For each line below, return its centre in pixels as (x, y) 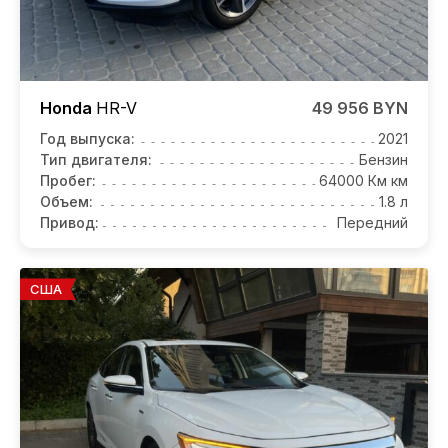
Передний (372, 223)
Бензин (383, 160)
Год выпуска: (87, 139)
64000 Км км (363, 181)
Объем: (66, 202)
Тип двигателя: (96, 160)
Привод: (69, 223)
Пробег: (68, 181)
